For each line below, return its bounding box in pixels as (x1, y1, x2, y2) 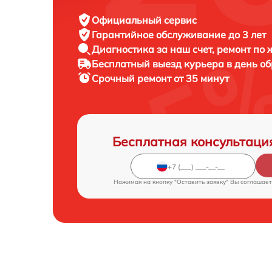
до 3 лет (228, 29, 266, 41)
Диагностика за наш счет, (92, 43, 217, 56)
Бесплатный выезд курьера (92, 58, 226, 70)
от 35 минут (174, 72, 229, 85)
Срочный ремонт (92, 72, 174, 85)
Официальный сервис (92, 14, 197, 27)
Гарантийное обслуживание (92, 29, 228, 41)
